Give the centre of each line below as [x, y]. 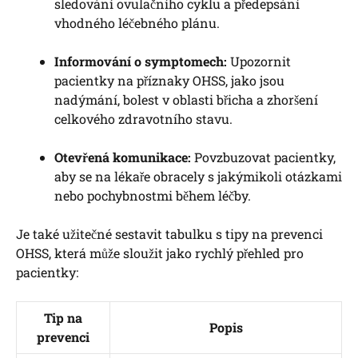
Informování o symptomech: [141, 62]
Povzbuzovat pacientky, [263, 157]
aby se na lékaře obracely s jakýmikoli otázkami [198, 177]
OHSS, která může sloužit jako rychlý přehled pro [160, 253]
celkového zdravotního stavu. [143, 119]
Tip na [63, 318]
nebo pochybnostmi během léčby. [153, 196]
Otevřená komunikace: [123, 157]
